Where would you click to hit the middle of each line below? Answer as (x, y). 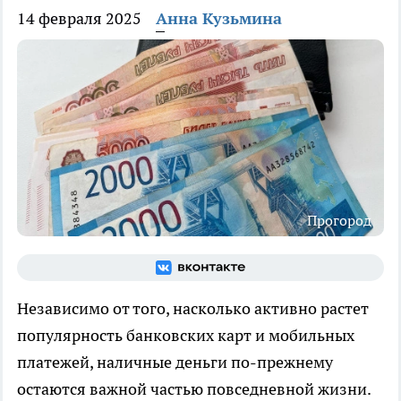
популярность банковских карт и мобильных (186, 335)
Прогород (339, 220)
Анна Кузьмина (219, 18)
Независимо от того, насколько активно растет (193, 308)
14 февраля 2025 (79, 18)
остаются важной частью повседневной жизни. (194, 388)
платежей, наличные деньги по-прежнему (175, 362)
